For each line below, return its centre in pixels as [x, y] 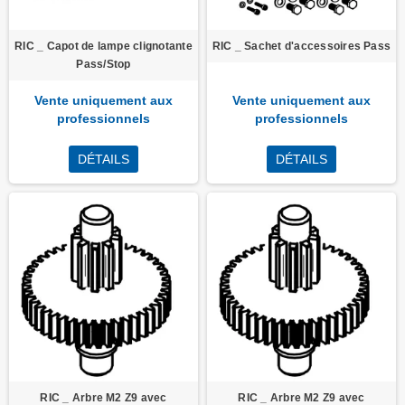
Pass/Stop [104, 64]
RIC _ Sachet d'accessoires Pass [301, 46]
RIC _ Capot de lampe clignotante [104, 46]
